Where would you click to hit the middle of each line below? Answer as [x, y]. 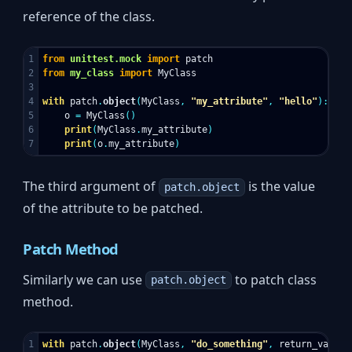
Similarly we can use [84, 279]
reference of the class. [89, 17]
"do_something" [230, 344]
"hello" [299, 102]
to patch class [274, 279]
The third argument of [91, 187]
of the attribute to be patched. [113, 209]
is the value [280, 187]
